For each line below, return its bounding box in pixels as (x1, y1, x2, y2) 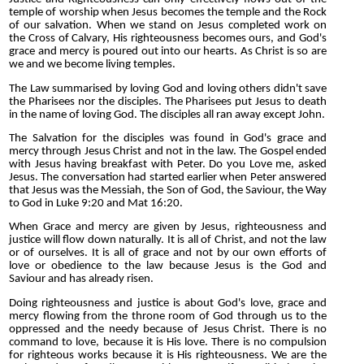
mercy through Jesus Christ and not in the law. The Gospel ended (9, 145, 327, 158)
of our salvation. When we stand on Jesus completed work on (9, 19, 327, 32)
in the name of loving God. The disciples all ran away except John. (9, 108, 325, 121)
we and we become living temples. (9, 58, 175, 71)
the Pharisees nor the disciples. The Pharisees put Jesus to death (9, 95, 327, 108)
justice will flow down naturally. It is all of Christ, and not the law (9, 234, 327, 247)
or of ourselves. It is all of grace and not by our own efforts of (9, 247, 327, 260)
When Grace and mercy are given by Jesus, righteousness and (9, 221, 327, 234)
